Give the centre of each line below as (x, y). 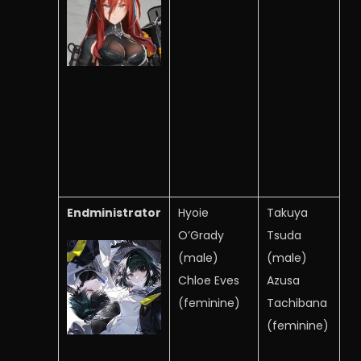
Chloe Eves (209, 280)
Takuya (287, 213)
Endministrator (114, 213)
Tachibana (297, 303)
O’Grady (201, 235)
